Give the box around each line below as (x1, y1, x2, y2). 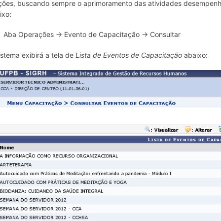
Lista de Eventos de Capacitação (75, 50, 183, 59)
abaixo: (182, 50, 208, 59)
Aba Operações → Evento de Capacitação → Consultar (3, 30, 181, 39)
